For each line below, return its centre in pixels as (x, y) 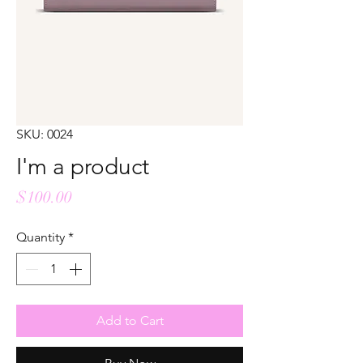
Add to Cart (130, 320)
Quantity (41, 237)
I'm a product (83, 167)
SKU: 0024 (45, 134)
